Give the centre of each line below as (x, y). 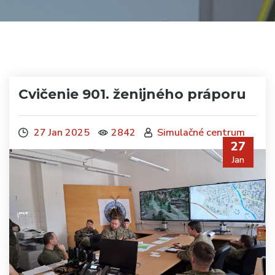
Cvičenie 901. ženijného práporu (132, 94)
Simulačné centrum (201, 132)
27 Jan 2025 (60, 132)
